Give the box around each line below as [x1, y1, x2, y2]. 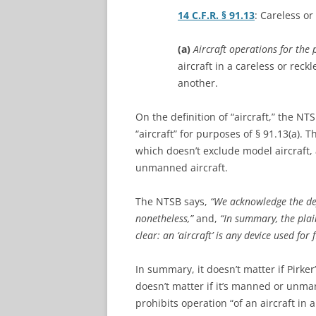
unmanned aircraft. [135, 161, 228, 174]
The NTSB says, [135, 195, 210, 208]
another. [178, 76, 218, 90]
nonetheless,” [135, 212, 193, 225]
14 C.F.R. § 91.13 [178, 8, 255, 22]
